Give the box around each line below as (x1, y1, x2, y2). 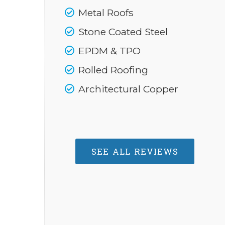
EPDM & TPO (76, 45, 141, 57)
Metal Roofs (76, 7, 134, 19)
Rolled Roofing (76, 64, 148, 76)
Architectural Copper (76, 83, 178, 95)
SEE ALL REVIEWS (91, 146, 178, 157)
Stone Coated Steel (76, 26, 168, 38)
